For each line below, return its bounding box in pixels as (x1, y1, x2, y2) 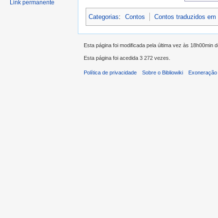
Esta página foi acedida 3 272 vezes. (84, 55, 170, 61)
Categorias (89, 13, 119, 20)
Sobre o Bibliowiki (142, 70, 183, 76)
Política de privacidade (84, 70, 137, 76)
